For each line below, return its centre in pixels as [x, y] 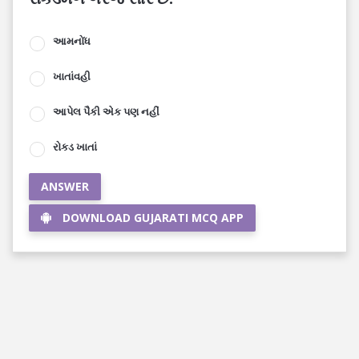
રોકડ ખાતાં [75, 147]
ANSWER [65, 186]
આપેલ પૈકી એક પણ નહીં [106, 111]
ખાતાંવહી [72, 76]
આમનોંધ [72, 41]
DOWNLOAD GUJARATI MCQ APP [153, 218]
